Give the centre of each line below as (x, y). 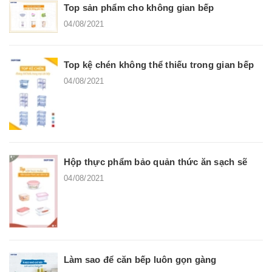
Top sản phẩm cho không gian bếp (139, 8)
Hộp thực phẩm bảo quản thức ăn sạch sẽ (156, 162)
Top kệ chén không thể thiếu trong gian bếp (159, 65)
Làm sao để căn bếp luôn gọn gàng (140, 259)
